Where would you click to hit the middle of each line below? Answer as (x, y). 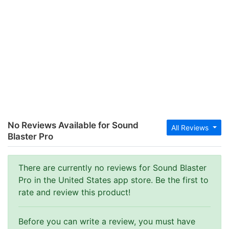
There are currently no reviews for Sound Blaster (112, 168)
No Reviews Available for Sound (73, 125)
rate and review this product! (74, 192)
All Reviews (191, 128)
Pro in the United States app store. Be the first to (113, 180)
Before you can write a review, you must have (107, 221)
